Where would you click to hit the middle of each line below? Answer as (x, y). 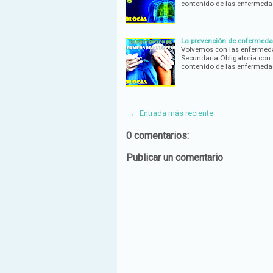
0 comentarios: (158, 135)
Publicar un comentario (175, 157)
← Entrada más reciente (172, 113)
